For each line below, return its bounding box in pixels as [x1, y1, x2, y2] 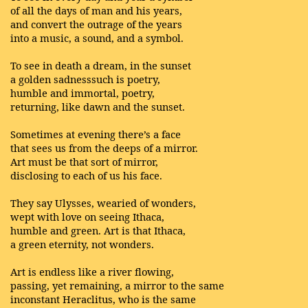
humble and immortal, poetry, [10, 85, 155, 100]
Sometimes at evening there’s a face [10, 126, 181, 141]
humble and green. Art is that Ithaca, [10, 223, 186, 237]
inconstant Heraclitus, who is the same [10, 291, 196, 306]
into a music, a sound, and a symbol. [10, 30, 184, 45]
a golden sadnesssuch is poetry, [10, 71, 160, 86]
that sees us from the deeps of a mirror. [10, 140, 198, 155]
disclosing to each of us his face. [10, 168, 162, 182]
